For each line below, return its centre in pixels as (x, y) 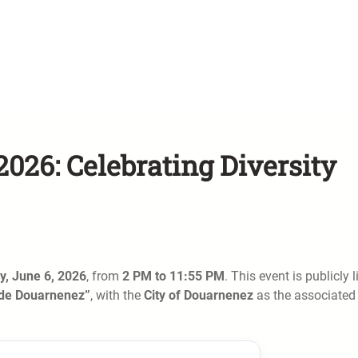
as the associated (304, 295)
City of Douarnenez (199, 295)
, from (104, 276)
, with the (117, 295)
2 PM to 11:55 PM (173, 276)
